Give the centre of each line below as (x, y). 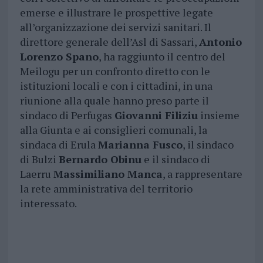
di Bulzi (39, 159)
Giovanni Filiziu (156, 115)
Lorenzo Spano (59, 57)
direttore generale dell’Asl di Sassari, (109, 42)
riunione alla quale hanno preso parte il (114, 101)
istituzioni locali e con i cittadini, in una (116, 86)
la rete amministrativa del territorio (106, 189)
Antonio (220, 42)
